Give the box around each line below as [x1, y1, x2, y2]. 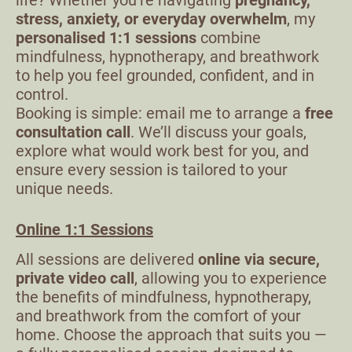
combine [196, 28, 261, 47]
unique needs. [16, 179, 113, 198]
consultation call [16, 123, 130, 141]
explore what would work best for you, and [16, 141, 309, 160]
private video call [16, 269, 134, 288]
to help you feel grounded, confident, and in [16, 66, 314, 85]
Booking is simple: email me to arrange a [16, 104, 305, 123]
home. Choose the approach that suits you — [16, 325, 327, 344]
